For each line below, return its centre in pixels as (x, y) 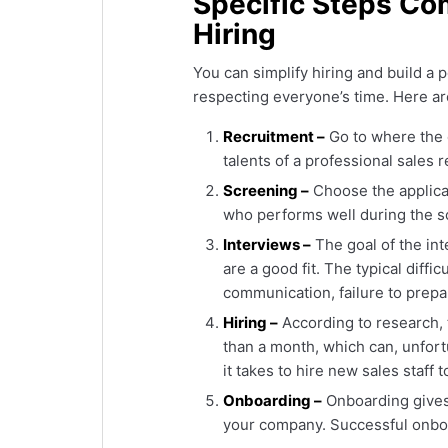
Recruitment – (274, 137)
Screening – (266, 191)
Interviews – (267, 245)
